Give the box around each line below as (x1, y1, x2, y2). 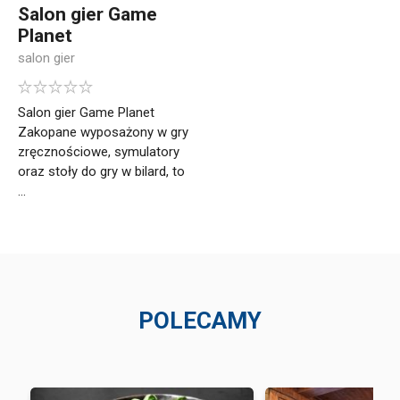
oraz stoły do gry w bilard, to (18, 163, 185, 180)
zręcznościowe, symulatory (18, 144, 179, 161)
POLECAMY (138, 307, 262, 335)
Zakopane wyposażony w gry (18, 124, 188, 141)
